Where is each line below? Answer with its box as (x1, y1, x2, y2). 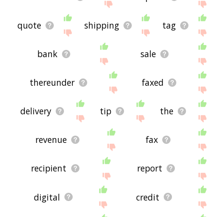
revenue (35, 134, 67, 146)
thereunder (30, 77, 75, 89)
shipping (84, 19, 120, 31)
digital (34, 191, 61, 203)
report (137, 162, 162, 174)
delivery (20, 105, 51, 117)
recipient (31, 162, 67, 174)
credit (136, 191, 160, 203)
